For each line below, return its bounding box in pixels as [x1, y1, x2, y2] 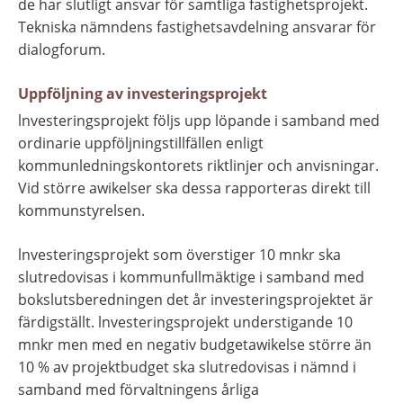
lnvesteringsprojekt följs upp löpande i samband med [18, 111, 380, 131]
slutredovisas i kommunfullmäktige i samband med [18, 267, 364, 288]
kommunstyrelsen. [18, 201, 145, 221]
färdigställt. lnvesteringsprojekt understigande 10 [18, 312, 353, 333]
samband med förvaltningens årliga [18, 380, 259, 400]
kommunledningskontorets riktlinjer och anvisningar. [18, 156, 379, 176]
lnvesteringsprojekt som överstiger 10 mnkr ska [18, 245, 341, 265]
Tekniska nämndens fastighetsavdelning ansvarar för [18, 17, 376, 38]
